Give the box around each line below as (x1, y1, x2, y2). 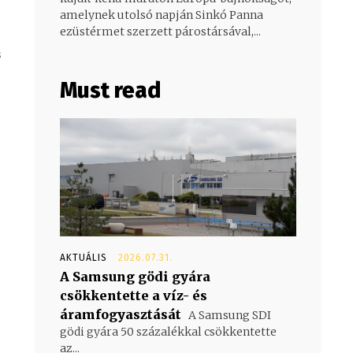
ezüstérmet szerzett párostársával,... (60, 24, 261, 39)
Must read (60, 76, 161, 103)
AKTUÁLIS (60, 251, 107, 263)
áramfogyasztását (60, 306, 181, 322)
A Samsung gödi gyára (60, 268, 210, 284)
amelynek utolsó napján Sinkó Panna (60, 7, 263, 22)
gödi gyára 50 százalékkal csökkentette (60, 324, 277, 339)
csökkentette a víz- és (60, 287, 207, 303)
